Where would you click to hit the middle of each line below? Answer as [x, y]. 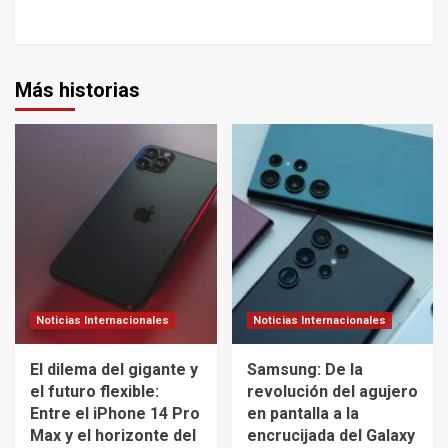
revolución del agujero [332, 391]
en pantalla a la [302, 413]
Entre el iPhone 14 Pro [115, 413]
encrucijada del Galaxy [330, 435]
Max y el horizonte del [113, 435]
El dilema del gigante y [114, 369]
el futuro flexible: [94, 391]
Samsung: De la [304, 369]
